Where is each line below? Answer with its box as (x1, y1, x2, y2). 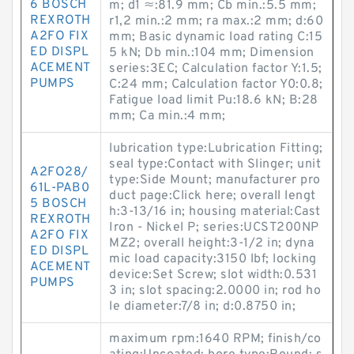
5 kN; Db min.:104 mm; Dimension (109, 45, 314, 61)
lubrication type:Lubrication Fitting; (109, 141, 323, 156)
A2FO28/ (30, 164, 88, 180)
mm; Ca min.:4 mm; (109, 108, 226, 124)
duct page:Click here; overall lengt (109, 188, 316, 204)
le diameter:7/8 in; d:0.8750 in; (109, 299, 296, 314)
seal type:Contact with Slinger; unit (109, 156, 321, 172)
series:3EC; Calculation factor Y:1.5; (109, 61, 322, 77)
